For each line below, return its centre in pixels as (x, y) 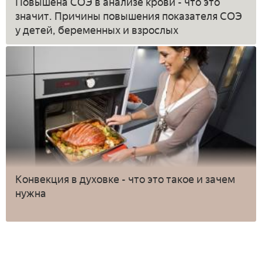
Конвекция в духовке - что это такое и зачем (125, 179)
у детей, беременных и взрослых (97, 30)
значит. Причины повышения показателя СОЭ (129, 16)
